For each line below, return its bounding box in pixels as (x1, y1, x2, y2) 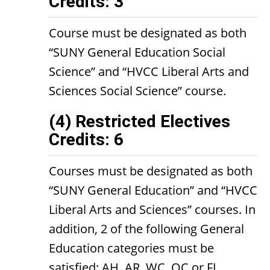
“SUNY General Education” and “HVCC (49, 182, 257, 198)
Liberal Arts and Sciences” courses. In (49, 201, 256, 218)
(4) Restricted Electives (49, 111, 230, 131)
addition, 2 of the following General (49, 221, 244, 237)
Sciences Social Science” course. (49, 83, 226, 99)
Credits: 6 (49, 130, 124, 149)
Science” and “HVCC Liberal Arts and (49, 63, 249, 80)
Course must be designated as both (49, 25, 246, 41)
